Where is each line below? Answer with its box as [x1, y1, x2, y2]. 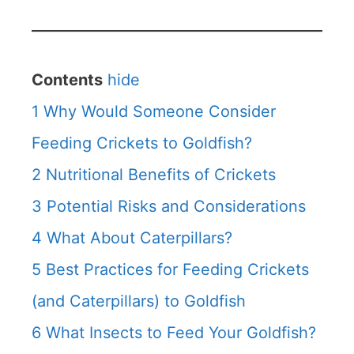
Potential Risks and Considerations [47, 197, 306, 216]
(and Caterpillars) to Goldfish [32, 292, 246, 311]
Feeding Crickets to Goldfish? [32, 134, 252, 153]
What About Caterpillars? [47, 228, 232, 247]
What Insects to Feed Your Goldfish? [46, 323, 316, 342]
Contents [32, 70, 103, 89]
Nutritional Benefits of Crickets [46, 165, 276, 184]
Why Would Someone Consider [43, 102, 276, 121]
